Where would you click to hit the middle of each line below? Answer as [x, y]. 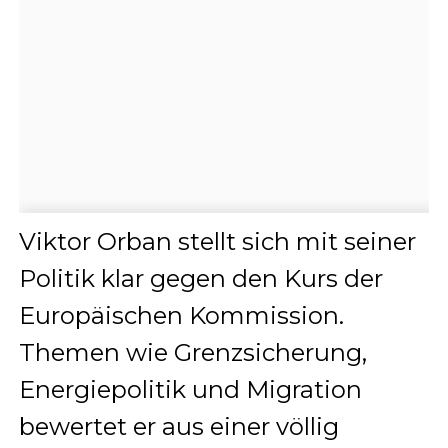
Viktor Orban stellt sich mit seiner [217, 241]
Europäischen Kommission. [181, 315]
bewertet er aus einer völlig [178, 426]
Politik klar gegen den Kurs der [200, 278]
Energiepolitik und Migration [190, 389]
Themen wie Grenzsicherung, [192, 352]
